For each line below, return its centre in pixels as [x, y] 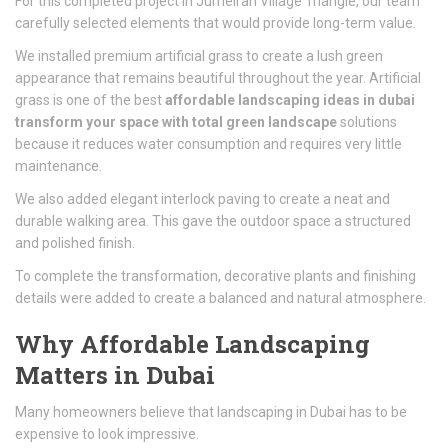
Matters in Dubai [115, 375]
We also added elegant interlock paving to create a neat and [202, 199]
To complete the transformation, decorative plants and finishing [215, 276]
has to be [376, 412]
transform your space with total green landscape [176, 122]
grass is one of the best [90, 100]
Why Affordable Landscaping [192, 344]
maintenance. [58, 166]
